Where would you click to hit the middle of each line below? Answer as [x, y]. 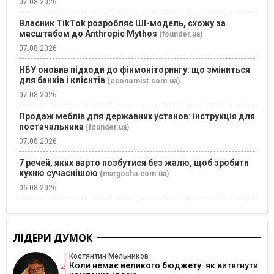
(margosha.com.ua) [134, 174]
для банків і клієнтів [62, 80]
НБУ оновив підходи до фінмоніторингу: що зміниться [135, 70]
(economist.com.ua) [143, 81]
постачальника [51, 127]
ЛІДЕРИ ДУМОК [53, 238]
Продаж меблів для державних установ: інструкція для [137, 117]
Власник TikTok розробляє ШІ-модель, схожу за [122, 24]
